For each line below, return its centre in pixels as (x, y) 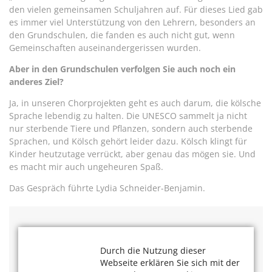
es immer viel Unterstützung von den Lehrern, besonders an (132, 22)
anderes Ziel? (36, 81)
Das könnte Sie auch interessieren (106, 232)
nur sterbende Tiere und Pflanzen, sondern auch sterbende (131, 128)
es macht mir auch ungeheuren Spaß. (86, 166)
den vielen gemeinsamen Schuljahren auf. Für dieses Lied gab (136, 9)
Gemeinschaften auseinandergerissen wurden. (105, 47)
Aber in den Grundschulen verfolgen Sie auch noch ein (122, 69)
